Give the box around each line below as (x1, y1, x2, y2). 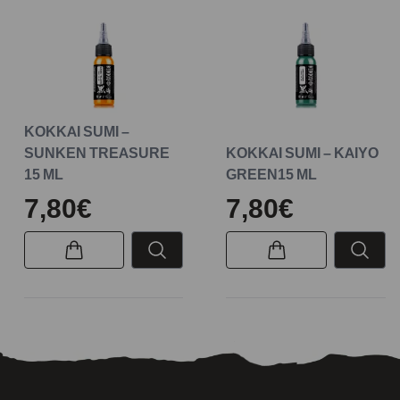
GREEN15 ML (226, 165, 318, 184)
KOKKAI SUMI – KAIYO (226, 144, 379, 162)
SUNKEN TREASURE (23, 144, 170, 162)
